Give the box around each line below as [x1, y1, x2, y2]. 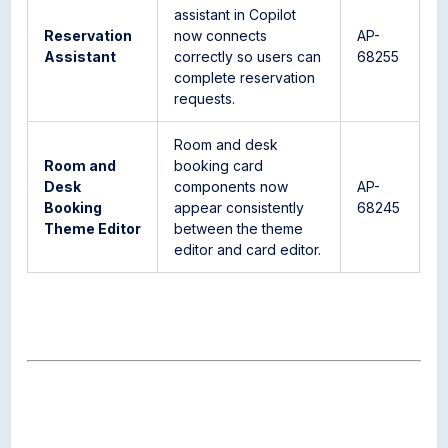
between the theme [174, 220, 304, 237]
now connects [174, 27, 268, 44]
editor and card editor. [174, 241, 322, 258]
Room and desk [174, 136, 279, 153]
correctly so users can [174, 48, 322, 65]
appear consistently [174, 199, 305, 216]
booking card [174, 157, 264, 174]
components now [174, 178, 289, 195]
